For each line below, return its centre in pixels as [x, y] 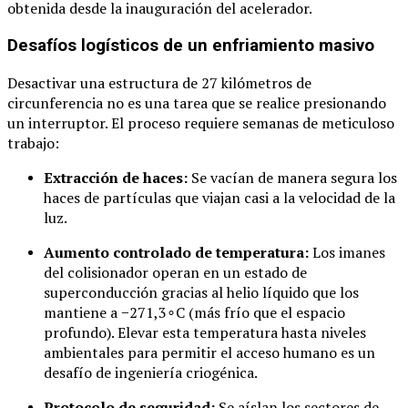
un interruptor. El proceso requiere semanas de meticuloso [201, 122]
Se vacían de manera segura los [292, 177]
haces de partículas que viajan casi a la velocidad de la [219, 197]
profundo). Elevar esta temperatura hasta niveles [205, 332]
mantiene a [82, 312]
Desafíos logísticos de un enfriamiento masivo [191, 45]
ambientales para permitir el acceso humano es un [209, 352]
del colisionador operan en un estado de [175, 272]
